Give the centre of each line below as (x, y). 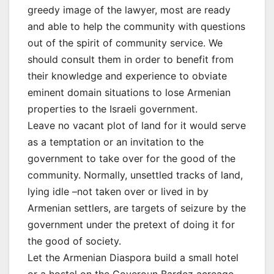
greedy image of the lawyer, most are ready (129, 10)
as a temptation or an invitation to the (116, 142)
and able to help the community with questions (136, 27)
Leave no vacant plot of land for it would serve (137, 126)
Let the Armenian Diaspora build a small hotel (133, 258)
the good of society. (74, 241)
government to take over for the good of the (131, 159)
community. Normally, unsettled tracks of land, (135, 175)
